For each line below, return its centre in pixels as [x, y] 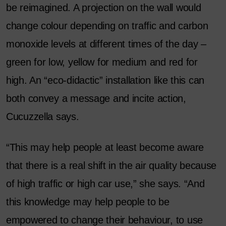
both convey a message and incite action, [96, 99]
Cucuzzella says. [43, 117]
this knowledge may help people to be [88, 202]
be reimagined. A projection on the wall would [104, 8]
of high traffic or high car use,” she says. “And [105, 184]
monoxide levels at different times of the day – [106, 44]
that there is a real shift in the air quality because [111, 166]
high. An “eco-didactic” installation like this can [105, 80]
